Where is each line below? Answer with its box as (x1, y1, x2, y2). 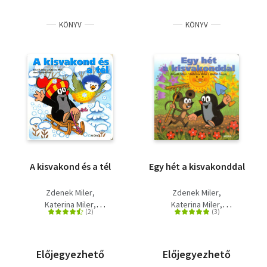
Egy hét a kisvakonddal (148, 160, 245, 173)
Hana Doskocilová (39, 211, 102, 222)
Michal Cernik (173, 211, 220, 222)
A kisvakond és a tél (30, 160, 111, 173)
